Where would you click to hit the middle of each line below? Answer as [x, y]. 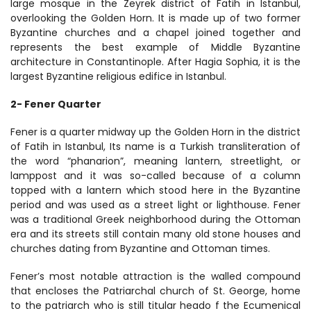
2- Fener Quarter [56, 104]
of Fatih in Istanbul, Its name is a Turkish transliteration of [155, 146]
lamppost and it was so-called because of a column [155, 176]
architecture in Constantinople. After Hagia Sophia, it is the [155, 62]
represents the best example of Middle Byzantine [155, 47]
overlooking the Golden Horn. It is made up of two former [155, 18]
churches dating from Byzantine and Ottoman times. [140, 249]
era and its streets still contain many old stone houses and [155, 234]
